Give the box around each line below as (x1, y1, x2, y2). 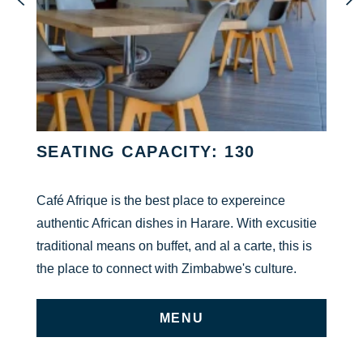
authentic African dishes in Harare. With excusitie (36, 215, 317, 230)
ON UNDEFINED (180, 316, 297, 331)
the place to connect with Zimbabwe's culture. (36, 260, 297, 275)
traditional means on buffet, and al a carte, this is (36, 237, 312, 253)
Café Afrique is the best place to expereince (36, 192, 285, 207)
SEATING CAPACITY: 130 (36, 142, 255, 160)
